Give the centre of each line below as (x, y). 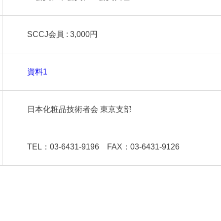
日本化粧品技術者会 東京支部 (79, 109)
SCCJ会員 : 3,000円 (62, 34)
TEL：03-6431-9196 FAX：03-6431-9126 (103, 147)
